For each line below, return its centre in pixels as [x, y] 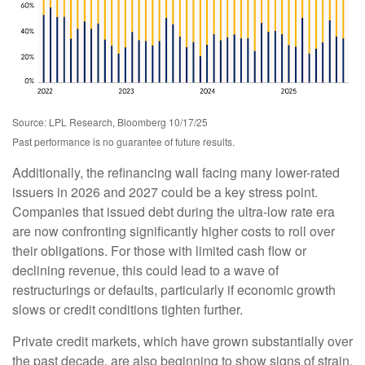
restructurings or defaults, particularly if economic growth [174, 289]
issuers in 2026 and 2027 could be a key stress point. [165, 191]
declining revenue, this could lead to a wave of [145, 270]
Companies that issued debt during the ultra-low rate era [174, 211]
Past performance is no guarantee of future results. [123, 141]
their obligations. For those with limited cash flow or [159, 250]
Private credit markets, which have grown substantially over [182, 341]
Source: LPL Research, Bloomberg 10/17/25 [110, 121]
